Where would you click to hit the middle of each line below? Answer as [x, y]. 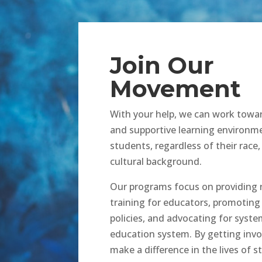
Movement [176, 88]
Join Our [162, 65]
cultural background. [156, 161]
